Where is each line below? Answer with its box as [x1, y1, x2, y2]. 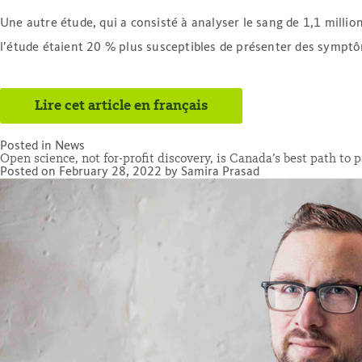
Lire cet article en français [35, 99, 208, 114]
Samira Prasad [181, 166, 259, 179]
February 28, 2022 [59, 166, 162, 179]
